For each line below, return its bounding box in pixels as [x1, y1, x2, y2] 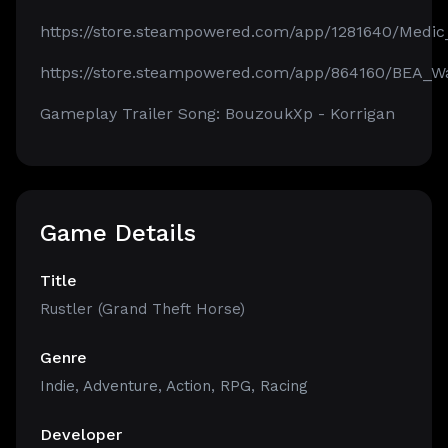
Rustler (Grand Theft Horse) [40, 300, 245, 318]
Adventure [83, 377, 158, 395]
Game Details [40, 219, 196, 247]
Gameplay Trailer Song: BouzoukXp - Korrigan [40, 104, 395, 123]
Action [166, 377, 211, 395]
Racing [260, 377, 308, 395]
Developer [40, 425, 122, 444]
